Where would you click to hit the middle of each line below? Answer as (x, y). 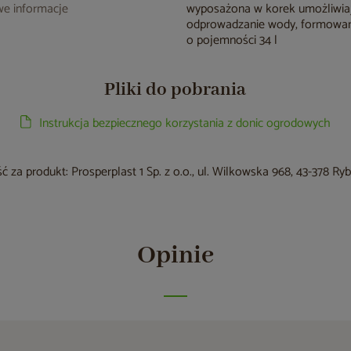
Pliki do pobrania (175, 90)
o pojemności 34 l (232, 40)
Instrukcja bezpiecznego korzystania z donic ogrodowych (185, 123)
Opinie (175, 256)
